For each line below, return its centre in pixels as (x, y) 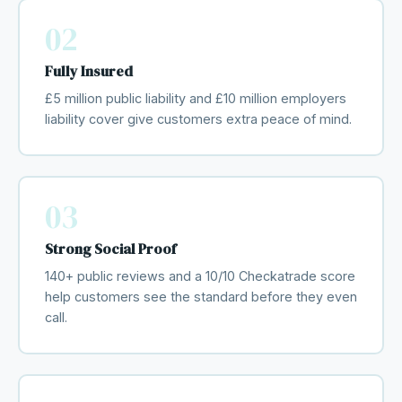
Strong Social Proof (110, 249)
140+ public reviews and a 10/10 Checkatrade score (200, 276)
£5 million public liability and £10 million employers (195, 99)
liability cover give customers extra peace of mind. (198, 119)
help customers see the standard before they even (201, 297)
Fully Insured (88, 71)
